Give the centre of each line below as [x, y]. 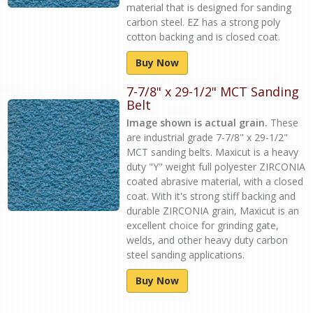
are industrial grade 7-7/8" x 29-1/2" [207, 137]
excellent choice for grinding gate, [203, 225]
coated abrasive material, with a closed [215, 181]
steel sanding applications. [185, 255]
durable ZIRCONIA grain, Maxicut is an [213, 211]
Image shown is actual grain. [197, 123]
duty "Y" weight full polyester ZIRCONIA [216, 167]
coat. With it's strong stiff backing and [211, 196]
